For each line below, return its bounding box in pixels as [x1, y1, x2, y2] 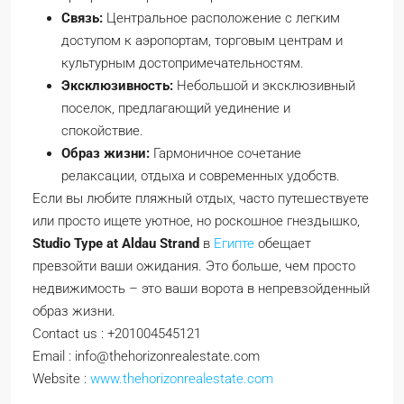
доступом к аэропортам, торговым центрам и [61, 32, 343, 49]
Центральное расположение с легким [103, 10, 340, 26]
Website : [32, 371, 90, 387]
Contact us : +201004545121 [32, 326, 201, 342]
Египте [214, 235, 254, 252]
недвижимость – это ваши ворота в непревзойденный [32, 280, 370, 297]
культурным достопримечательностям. [61, 55, 304, 71]
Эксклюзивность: [61, 78, 173, 94]
